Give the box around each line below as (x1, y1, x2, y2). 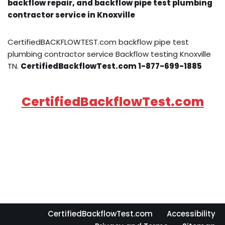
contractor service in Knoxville (8, 9, 135, 20)
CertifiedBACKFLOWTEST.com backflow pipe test (8, 36, 189, 47)
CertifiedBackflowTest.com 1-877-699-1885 (21, 60, 202, 71)
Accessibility (167, 208, 215, 219)
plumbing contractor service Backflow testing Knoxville (8, 48, 211, 59)
